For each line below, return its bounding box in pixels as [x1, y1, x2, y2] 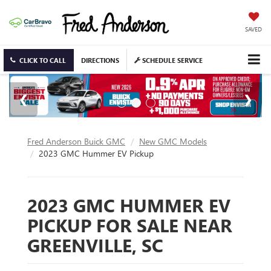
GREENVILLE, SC [27, 232, 163, 257]
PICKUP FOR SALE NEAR [27, 212, 232, 237]
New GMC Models [139, 135, 207, 147]
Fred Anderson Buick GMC [27, 135, 125, 147]
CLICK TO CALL [19, 56, 66, 65]
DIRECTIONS [81, 56, 119, 65]
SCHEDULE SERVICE [140, 56, 203, 65]
